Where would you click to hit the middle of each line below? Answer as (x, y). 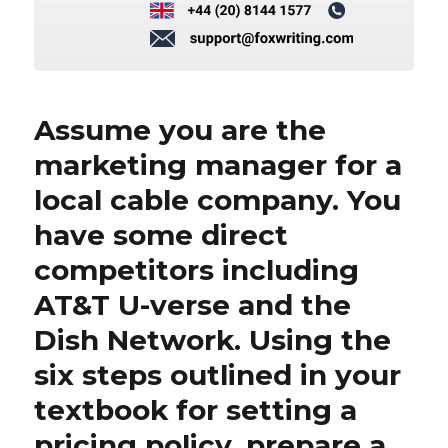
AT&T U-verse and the (193, 304)
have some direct (161, 234)
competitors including (197, 269)
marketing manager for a (218, 164)
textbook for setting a (196, 409)
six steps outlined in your (218, 374)
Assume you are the (180, 129)
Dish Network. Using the (213, 339)
